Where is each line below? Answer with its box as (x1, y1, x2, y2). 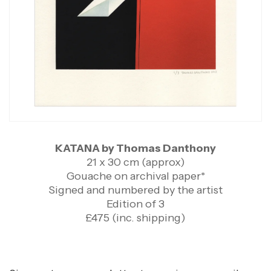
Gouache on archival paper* (66, 169, 205, 183)
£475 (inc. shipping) (85, 211, 186, 224)
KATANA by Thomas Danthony (55, 141, 216, 155)
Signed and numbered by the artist (48, 183, 223, 197)
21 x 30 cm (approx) (86, 155, 185, 169)
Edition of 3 (106, 197, 165, 211)
